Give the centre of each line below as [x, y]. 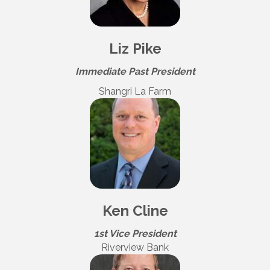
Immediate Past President [135, 72]
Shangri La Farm [135, 92]
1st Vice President [135, 234]
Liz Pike [135, 49]
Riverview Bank [135, 248]
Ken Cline [135, 211]
